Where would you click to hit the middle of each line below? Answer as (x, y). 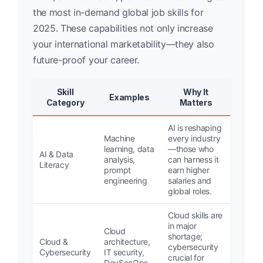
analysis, (120, 160)
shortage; (186, 237)
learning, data (129, 149)
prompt (118, 170)
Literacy (54, 165)
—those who (191, 149)
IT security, (124, 252)
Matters (196, 103)
